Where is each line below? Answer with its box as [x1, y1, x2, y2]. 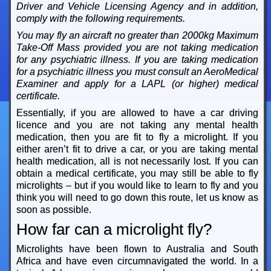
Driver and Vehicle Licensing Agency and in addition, [16, 1, 259, 12]
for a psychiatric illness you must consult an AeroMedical [16, 67, 259, 77]
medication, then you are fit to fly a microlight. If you [16, 132, 259, 143]
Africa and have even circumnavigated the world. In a [16, 256, 259, 267]
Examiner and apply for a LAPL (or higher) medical [16, 79, 259, 90]
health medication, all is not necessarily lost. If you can [16, 156, 259, 167]
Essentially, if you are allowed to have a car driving [16, 108, 259, 119]
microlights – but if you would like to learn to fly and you [16, 180, 259, 191]
